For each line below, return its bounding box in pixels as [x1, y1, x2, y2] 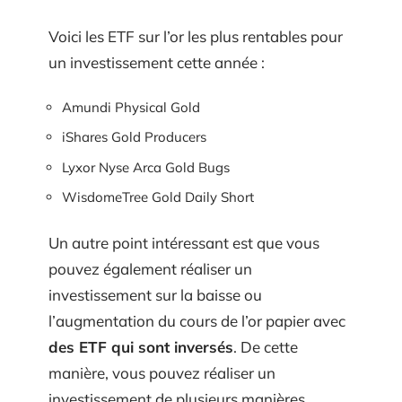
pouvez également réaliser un [48, 258, 252, 278]
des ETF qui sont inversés [48, 336, 233, 356]
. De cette [233, 336, 298, 356]
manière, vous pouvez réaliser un [48, 363, 275, 382]
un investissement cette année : [48, 53, 265, 73]
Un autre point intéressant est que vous [48, 232, 319, 252]
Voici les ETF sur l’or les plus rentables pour [48, 27, 343, 47]
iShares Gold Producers [62, 128, 206, 146]
